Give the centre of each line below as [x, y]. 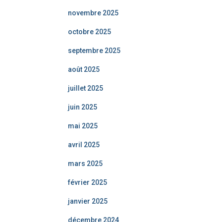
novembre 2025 [93, 13]
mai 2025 [83, 126]
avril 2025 [84, 145]
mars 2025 [85, 164]
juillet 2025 [85, 88]
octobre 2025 [89, 32]
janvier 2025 [88, 201]
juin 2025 [83, 107]
